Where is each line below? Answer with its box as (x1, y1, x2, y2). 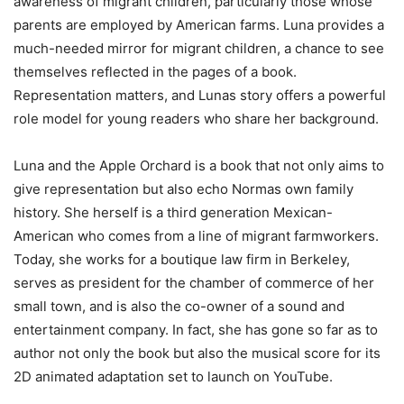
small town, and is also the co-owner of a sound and (14, 298, 344, 316)
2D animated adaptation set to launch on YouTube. (14, 368, 333, 386)
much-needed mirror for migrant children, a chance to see (14, 40, 384, 58)
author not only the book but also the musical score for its (14, 344, 381, 363)
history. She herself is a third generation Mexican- (14, 204, 333, 222)
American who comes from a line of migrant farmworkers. (14, 227, 379, 245)
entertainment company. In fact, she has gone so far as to (14, 321, 378, 339)
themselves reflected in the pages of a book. (14, 63, 297, 81)
